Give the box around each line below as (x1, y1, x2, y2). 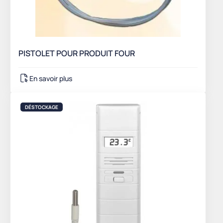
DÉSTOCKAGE (25, 104, 58, 111)
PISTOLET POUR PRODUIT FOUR (18, 48, 135, 59)
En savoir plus (29, 73, 72, 83)
